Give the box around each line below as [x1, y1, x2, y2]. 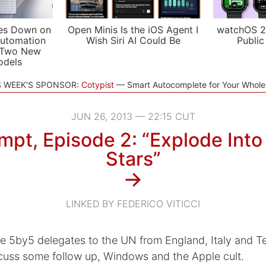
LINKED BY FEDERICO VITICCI [66, 198, 200, 210]
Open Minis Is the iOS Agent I [68, 24, 198, 36]
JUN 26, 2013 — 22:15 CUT [71, 110, 195, 122]
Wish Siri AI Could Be [85, 34, 180, 46]
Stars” [105, 147, 161, 170]
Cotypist [81, 80, 114, 90]
